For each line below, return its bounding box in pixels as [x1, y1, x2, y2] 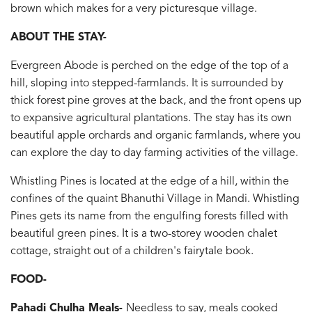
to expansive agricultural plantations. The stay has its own [10, 112, 292, 124]
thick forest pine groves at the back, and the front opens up [10, 95, 302, 107]
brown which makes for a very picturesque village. [10, 3, 257, 15]
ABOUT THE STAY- [10, 31, 107, 43]
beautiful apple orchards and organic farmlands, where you [10, 130, 301, 141]
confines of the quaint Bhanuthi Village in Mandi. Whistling [10, 193, 299, 205]
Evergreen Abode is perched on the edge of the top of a [10, 60, 288, 72]
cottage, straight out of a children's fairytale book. [10, 245, 253, 257]
